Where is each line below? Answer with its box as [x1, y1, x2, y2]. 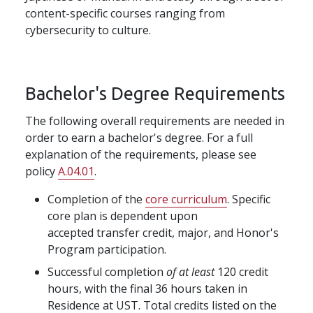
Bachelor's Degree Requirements [25, 82, 285, 103]
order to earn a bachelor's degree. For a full [25, 129, 253, 145]
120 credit [214, 263, 268, 279]
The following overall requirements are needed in [25, 112, 284, 129]
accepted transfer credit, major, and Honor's [48, 224, 279, 240]
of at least [163, 263, 214, 279]
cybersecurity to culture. [25, 22, 154, 38]
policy [25, 163, 58, 179]
